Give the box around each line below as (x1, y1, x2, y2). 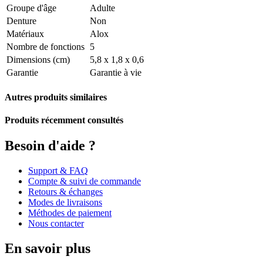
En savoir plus (5, 241, 94, 257)
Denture (6, 15, 36, 26)
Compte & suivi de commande (28, 176, 141, 187)
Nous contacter (28, 218, 84, 229)
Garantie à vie (90, 67, 141, 77)
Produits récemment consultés (5, 115, 123, 126)
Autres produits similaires (5, 92, 107, 102)
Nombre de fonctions (6, 41, 85, 52)
